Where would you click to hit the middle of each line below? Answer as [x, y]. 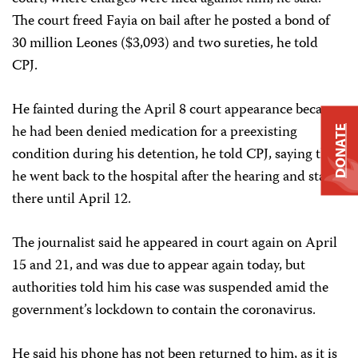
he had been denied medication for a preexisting [155, 133]
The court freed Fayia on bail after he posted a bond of [171, 22]
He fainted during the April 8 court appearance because [177, 111]
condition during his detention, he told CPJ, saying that [176, 155]
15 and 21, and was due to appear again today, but [159, 267]
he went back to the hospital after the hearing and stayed [179, 178]
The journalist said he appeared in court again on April [175, 244]
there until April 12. [72, 200]
